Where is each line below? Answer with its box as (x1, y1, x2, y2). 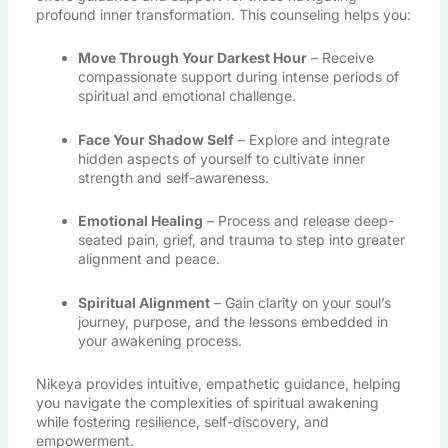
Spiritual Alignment (77, 293, 210, 311)
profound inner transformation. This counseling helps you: (35, 5, 411, 23)
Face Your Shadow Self (77, 130, 234, 148)
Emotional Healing (77, 212, 203, 230)
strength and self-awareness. (77, 168, 269, 186)
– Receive (306, 49, 374, 67)
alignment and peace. (77, 250, 220, 268)
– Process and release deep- (202, 212, 394, 230)
